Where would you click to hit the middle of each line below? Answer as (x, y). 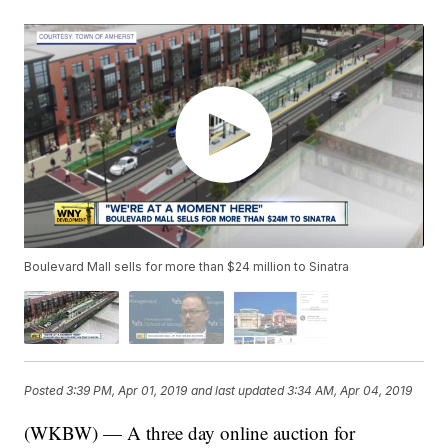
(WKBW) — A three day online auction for (190, 432)
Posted (45, 391)
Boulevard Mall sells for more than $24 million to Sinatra (187, 267)
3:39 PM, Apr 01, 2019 (127, 391)
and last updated (238, 391)
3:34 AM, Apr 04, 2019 (350, 391)
